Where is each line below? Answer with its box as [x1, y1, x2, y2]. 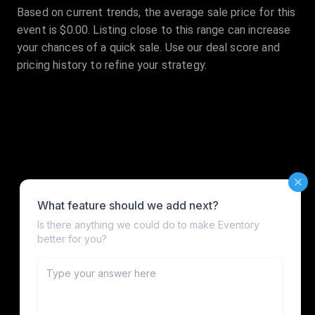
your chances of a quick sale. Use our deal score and [17, 41, 280, 55]
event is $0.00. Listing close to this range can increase [17, 23, 291, 37]
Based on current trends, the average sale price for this [17, 6, 296, 20]
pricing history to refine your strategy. [17, 58, 207, 72]
